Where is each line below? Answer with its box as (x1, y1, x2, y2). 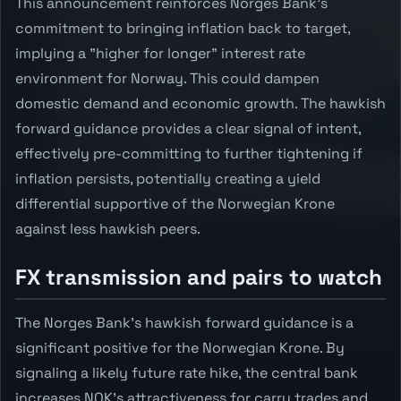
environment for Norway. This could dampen (15, 68, 320, 88)
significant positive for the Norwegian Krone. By (15, 337, 345, 357)
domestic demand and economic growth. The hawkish (15, 93, 386, 113)
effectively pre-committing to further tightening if (15, 143, 363, 163)
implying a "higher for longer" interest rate (15, 43, 305, 63)
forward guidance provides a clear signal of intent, (15, 118, 361, 138)
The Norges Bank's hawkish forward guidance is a (15, 312, 354, 332)
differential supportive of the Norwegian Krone (15, 193, 335, 213)
